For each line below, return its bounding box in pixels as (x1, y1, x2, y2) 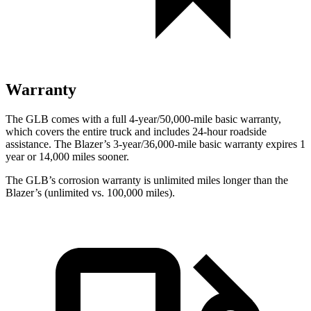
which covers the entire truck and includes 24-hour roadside (6, 125, 267, 137)
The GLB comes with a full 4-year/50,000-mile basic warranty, (6, 112, 281, 125)
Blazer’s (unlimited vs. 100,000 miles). (6, 186, 175, 199)
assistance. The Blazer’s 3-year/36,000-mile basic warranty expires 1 (6, 137, 305, 150)
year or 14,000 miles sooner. (6, 150, 129, 162)
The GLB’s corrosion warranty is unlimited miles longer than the (6, 174, 288, 186)
